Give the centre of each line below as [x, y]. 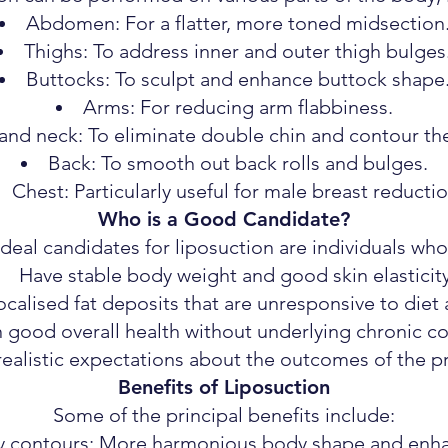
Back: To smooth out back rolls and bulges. [237, 163]
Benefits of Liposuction [224, 387]
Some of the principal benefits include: [224, 415]
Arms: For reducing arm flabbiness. [237, 107]
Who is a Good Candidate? [224, 219]
